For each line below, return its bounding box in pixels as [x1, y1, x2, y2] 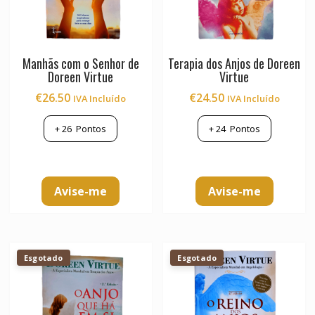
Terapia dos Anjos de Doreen [168, 53, 301, 72]
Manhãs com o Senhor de [22, 53, 139, 72]
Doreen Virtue [48, 67, 114, 86]
